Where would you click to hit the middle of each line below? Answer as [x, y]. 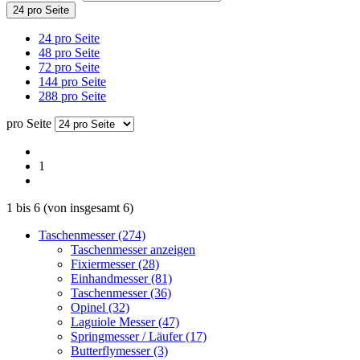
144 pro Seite [72, 81]
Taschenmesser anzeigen [133, 249]
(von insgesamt [82, 207]
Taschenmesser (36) [121, 292]
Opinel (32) [100, 307]
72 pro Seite [69, 67]
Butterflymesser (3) [119, 350]
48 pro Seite [69, 52]
